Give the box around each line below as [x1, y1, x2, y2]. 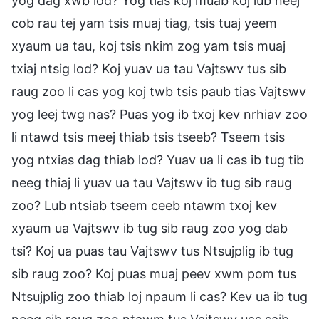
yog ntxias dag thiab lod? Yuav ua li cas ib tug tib [11, 152, 304, 167]
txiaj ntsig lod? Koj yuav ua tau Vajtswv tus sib [11, 61, 286, 76]
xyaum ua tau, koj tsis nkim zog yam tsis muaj [11, 38, 286, 53]
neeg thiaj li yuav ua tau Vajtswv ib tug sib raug [11, 174, 292, 190]
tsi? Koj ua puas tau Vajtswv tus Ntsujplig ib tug [11, 243, 293, 258]
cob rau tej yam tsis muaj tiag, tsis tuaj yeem [11, 15, 277, 31]
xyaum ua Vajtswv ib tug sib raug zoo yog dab [11, 220, 288, 236]
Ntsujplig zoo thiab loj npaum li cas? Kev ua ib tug [11, 288, 308, 304]
